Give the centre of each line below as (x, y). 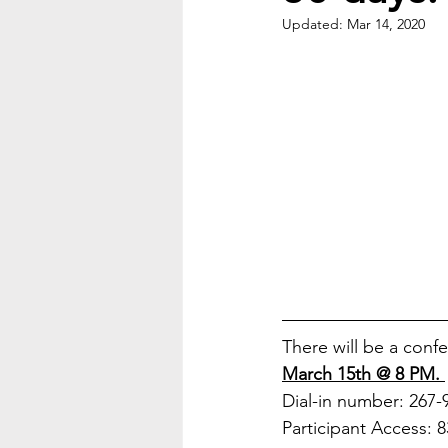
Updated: (314, 24)
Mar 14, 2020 (386, 24)
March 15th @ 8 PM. (363, 374)
